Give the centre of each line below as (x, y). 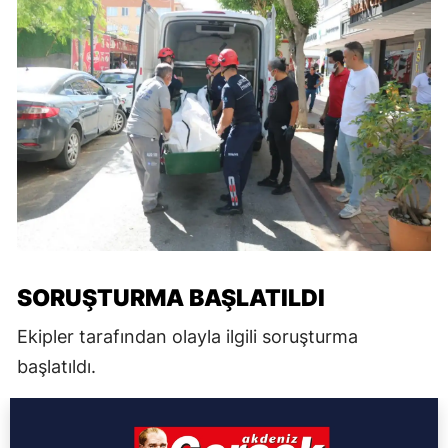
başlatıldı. (56, 366)
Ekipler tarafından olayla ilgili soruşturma (187, 336)
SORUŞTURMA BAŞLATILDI (171, 297)
